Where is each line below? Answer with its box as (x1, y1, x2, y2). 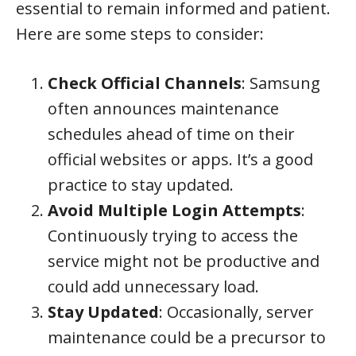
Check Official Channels (48, 72, 242, 94)
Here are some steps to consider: (16, 23, 264, 44)
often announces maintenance (48, 98, 279, 119)
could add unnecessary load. (48, 276, 259, 297)
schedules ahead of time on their (48, 123, 295, 145)
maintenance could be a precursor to (48, 327, 326, 348)
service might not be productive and (48, 250, 319, 272)
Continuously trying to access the (48, 225, 298, 246)
